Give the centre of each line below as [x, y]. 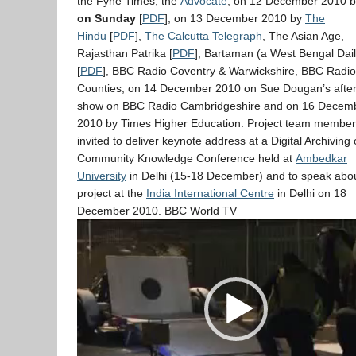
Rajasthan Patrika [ [125, 53]
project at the [112, 193]
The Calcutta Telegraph [203, 36]
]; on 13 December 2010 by [235, 18]
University [102, 176]
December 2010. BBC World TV [157, 211]
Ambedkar [321, 158]
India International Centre [210, 193]
